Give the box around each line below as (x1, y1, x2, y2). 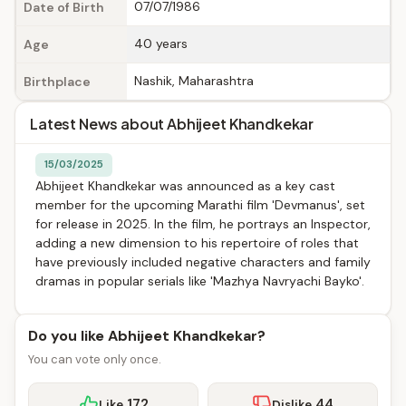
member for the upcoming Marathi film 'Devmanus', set (35, 197, 365, 213)
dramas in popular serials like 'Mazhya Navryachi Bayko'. (35, 273, 364, 289)
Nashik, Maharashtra (134, 72, 254, 89)
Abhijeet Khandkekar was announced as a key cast (35, 178, 335, 194)
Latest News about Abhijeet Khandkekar (30, 114, 314, 133)
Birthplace (24, 73, 91, 90)
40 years (134, 35, 188, 52)
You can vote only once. (28, 352, 161, 367)
